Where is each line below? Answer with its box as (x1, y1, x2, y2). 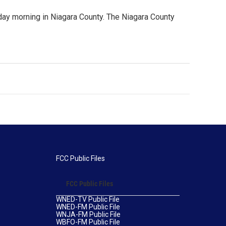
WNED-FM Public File (55, 203, 120, 211)
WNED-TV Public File (55, 195, 120, 204)
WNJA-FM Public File (55, 210, 121, 219)
